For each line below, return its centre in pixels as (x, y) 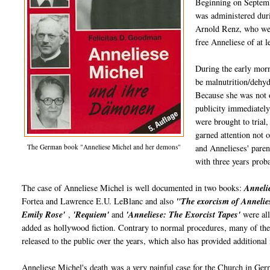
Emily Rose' (44, 215)
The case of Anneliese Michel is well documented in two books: (133, 188)
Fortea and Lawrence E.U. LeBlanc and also (99, 201)
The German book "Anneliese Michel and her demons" (104, 147)
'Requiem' (91, 215)
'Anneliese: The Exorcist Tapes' (184, 215)
